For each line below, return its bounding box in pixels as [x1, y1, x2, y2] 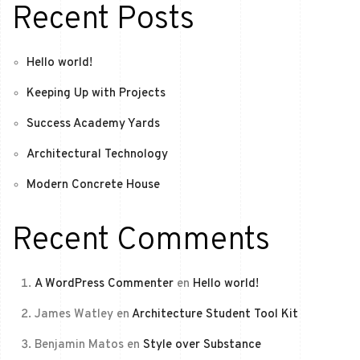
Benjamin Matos [34, 337, 124, 353]
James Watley [34, 306, 113, 322]
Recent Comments [12, 220, 270, 261]
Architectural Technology [27, 146, 168, 162]
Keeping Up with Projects [27, 85, 166, 101]
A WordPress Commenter [34, 276, 174, 292]
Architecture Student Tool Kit [131, 306, 298, 322]
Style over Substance [142, 337, 261, 353]
